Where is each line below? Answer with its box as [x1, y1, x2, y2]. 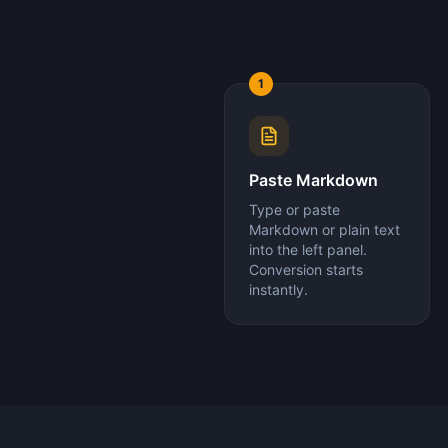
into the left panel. [249, 241, 367, 258]
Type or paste [249, 201, 340, 218]
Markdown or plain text [249, 221, 400, 238]
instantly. [249, 281, 308, 298]
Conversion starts [249, 261, 363, 278]
